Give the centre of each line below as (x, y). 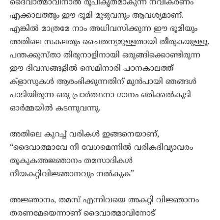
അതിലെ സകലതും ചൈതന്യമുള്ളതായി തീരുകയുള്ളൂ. (110, 42)
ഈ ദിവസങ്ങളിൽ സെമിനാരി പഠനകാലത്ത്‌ (92, 69)
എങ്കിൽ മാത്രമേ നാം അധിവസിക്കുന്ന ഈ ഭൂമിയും (104, 29)
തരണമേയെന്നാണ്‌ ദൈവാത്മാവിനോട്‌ (82, 214)
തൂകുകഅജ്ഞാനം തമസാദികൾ (71, 161)
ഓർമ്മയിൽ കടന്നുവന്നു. (55, 109)
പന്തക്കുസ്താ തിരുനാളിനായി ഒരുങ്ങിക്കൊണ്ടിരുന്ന (105, 56)
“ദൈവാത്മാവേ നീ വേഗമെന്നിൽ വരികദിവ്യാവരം (101, 148)
